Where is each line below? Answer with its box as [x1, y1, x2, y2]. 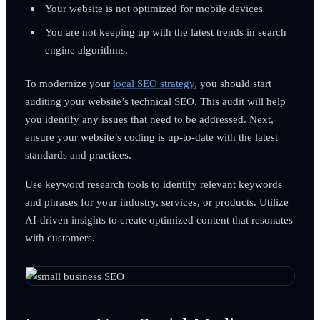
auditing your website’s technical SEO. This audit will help [24, 94, 286, 107]
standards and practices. [24, 148, 131, 161]
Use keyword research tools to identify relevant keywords [24, 177, 282, 190]
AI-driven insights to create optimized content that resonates [24, 213, 293, 226]
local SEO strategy [112, 76, 194, 89]
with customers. [24, 231, 95, 244]
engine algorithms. [44, 43, 128, 56]
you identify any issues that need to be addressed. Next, [24, 112, 274, 125]
